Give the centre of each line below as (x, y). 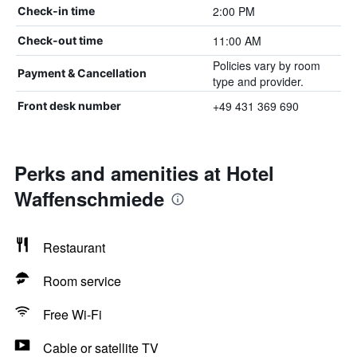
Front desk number (69, 106)
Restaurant (74, 247)
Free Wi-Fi (73, 314)
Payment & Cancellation (82, 73)
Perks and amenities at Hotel (144, 173)
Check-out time (60, 40)
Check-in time (56, 11)
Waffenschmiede (89, 198)
